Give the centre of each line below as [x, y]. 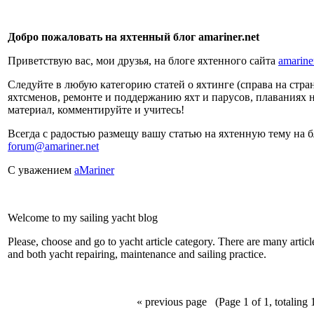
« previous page [171, 302]
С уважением [41, 170]
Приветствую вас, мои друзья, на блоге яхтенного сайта [143, 61]
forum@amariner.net [53, 146]
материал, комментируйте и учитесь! [96, 110]
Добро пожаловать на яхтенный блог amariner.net [134, 37]
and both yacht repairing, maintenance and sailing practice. [137, 254]
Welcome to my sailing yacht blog [83, 218]
